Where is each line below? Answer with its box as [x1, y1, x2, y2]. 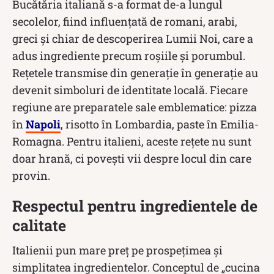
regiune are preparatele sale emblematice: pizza [12, 99, 257, 114]
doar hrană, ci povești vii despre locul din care [12, 150, 251, 166]
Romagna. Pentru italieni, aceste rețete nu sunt [12, 133, 251, 149]
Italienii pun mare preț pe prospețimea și [12, 242, 223, 257]
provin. [12, 168, 50, 183]
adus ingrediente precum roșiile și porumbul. [12, 48, 245, 63]
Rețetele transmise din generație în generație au [12, 65, 258, 80]
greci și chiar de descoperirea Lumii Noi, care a [12, 31, 253, 46]
